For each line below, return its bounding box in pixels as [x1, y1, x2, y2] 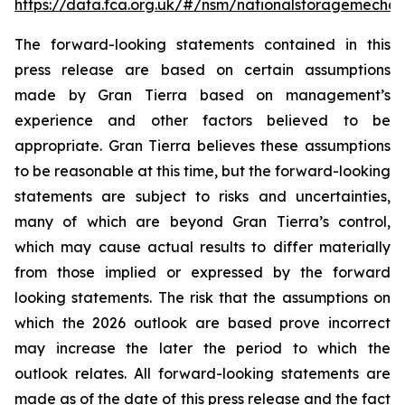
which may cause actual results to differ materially [14, 238, 391, 256]
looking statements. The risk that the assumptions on [14, 288, 391, 306]
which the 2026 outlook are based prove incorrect [14, 314, 391, 332]
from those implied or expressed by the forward [14, 263, 391, 281]
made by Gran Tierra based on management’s [14, 86, 391, 104]
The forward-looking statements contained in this [14, 35, 391, 53]
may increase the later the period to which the [14, 339, 391, 357]
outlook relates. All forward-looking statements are [14, 364, 391, 382]
